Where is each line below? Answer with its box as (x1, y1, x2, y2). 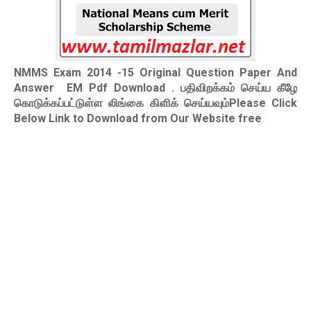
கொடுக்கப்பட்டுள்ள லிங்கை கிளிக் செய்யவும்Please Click (14, 96, 297, 110)
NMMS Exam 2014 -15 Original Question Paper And (14, 66, 297, 79)
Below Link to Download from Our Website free (14, 112, 262, 125)
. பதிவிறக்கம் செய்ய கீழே (171, 81, 297, 94)
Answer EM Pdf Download (14, 81, 171, 94)
